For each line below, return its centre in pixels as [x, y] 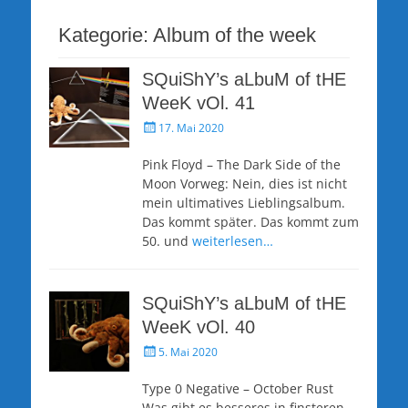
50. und [167, 240]
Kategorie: [106, 35]
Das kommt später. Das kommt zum [250, 221]
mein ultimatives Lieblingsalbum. [244, 202]
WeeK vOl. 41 [199, 102]
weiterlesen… [233, 240]
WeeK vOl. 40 [199, 326]
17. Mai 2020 [191, 127]
